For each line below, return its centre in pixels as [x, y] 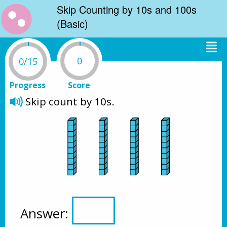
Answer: [46, 213]
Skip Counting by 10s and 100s [127, 9]
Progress [27, 85]
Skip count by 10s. [70, 101]
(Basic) [72, 24]
